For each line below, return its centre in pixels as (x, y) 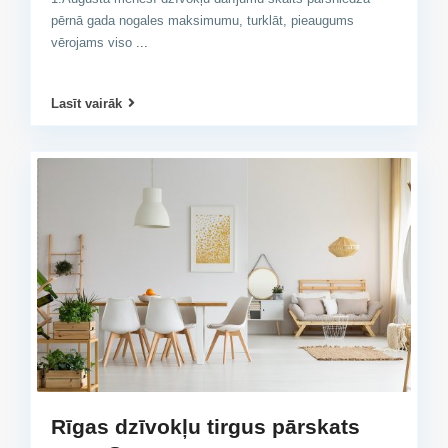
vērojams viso (93, 42)
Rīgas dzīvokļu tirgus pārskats (205, 426)
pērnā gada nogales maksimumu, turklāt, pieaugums (202, 20)
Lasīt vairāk (86, 103)
